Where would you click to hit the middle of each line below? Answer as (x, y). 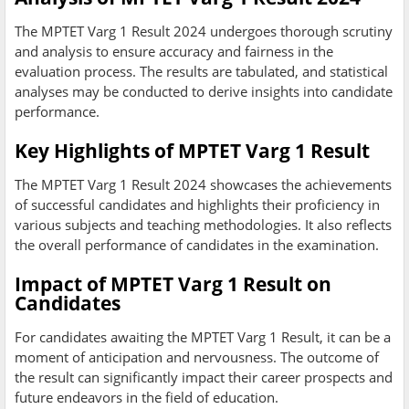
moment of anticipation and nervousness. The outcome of (197, 357)
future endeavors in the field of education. (147, 398)
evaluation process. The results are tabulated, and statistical (201, 72)
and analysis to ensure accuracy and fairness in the (174, 52)
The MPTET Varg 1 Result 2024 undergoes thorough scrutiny (204, 31)
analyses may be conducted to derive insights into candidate (204, 92)
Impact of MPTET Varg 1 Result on (173, 284)
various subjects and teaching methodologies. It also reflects (203, 225)
